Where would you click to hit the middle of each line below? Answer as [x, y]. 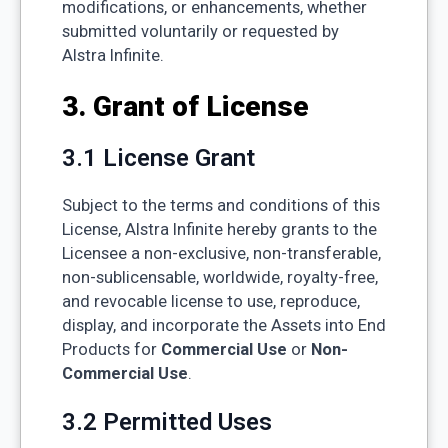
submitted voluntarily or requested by [200, 31]
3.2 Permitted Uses [166, 421]
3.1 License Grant [158, 157]
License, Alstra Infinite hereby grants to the [219, 229]
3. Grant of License [185, 106]
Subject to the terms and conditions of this [220, 205]
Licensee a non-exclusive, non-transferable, [221, 253]
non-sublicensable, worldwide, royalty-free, [219, 277]
